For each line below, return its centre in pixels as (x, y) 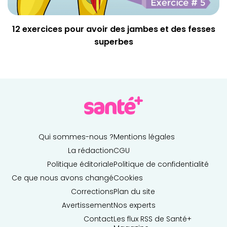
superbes (113, 42)
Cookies (128, 178)
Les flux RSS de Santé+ (153, 219)
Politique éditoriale (80, 164)
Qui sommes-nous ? (76, 137)
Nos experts (135, 205)
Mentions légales (144, 137)
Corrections (92, 191)
